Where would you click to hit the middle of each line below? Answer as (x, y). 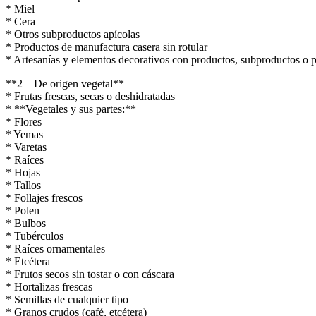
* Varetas (26, 147)
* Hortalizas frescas (49, 286)
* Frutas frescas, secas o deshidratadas (90, 96)
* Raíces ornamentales (55, 248)
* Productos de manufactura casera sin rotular (107, 47)
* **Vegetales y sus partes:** (71, 109)
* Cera (20, 21)
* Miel (20, 8)
